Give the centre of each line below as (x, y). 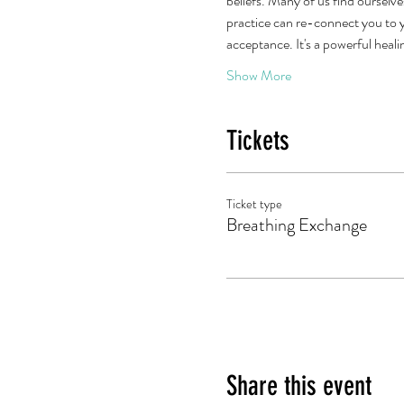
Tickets (257, 141)
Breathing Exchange (296, 225)
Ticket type (254, 204)
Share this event (298, 386)
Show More (258, 75)
